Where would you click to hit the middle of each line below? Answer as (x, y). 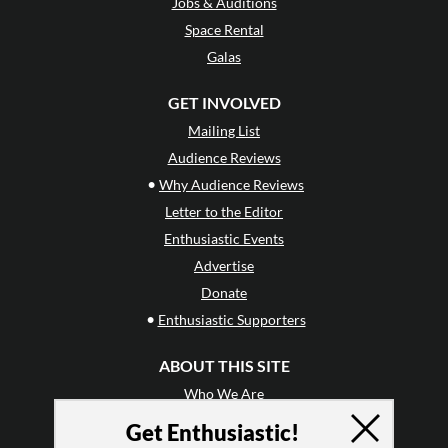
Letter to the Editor (224, 211)
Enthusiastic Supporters (231, 319)
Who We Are (224, 393)
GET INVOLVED (224, 102)
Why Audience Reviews (231, 184)
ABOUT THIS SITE (224, 365)
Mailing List (224, 130)
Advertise (224, 265)
